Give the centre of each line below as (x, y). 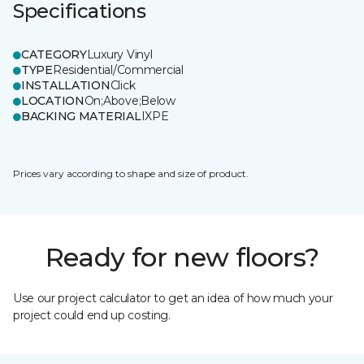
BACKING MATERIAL (81, 116)
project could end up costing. (92, 315)
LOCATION (53, 101)
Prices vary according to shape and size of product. (131, 173)
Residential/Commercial (118, 70)
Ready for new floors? (182, 257)
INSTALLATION (66, 85)
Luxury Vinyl (119, 54)
